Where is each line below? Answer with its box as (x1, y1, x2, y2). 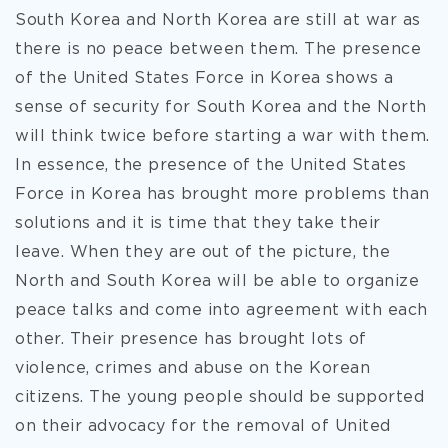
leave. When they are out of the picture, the (15, 245, 390, 260)
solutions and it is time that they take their (15, 216, 381, 231)
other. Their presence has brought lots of (15, 332, 367, 347)
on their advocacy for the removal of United (15, 419, 391, 434)
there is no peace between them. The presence (15, 42, 421, 57)
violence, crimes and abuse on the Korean (15, 361, 370, 376)
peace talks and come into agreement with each (15, 303, 428, 318)
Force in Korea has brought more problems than (15, 187, 430, 202)
